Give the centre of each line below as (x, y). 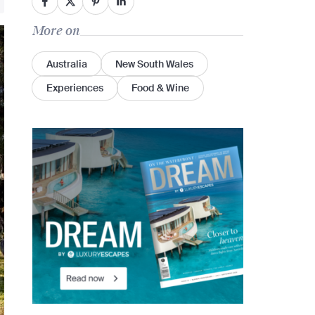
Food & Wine (160, 88)
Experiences (75, 88)
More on (56, 31)
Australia (67, 64)
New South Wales (154, 64)
